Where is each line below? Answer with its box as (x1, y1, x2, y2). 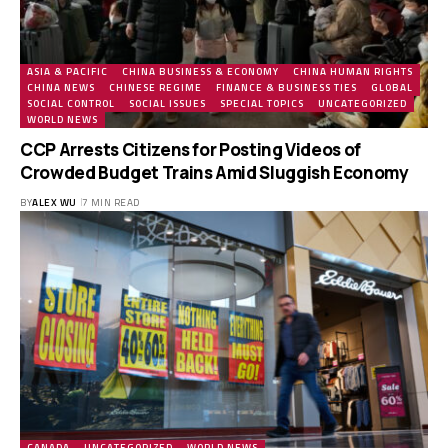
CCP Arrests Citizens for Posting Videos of (20, 137, 361, 161)
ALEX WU (32, 194, 77, 210)
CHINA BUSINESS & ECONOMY (122, 63, 279, 79)
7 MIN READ (81, 194, 140, 210)
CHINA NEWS (27, 79, 95, 95)
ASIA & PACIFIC (27, 63, 108, 79)
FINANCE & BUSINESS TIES (216, 79, 357, 95)
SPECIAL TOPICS (220, 95, 304, 111)
